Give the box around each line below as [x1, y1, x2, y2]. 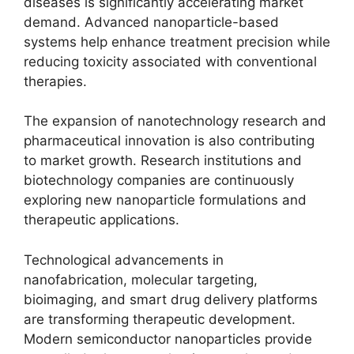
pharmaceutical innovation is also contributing [24, 133, 314, 149]
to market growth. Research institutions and [24, 153, 302, 168]
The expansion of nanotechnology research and [24, 113, 326, 129]
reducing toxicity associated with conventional [24, 53, 317, 70]
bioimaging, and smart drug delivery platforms [24, 291, 318, 307]
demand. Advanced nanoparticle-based [24, 13, 279, 30]
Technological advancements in [24, 251, 224, 268]
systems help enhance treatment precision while [24, 33, 330, 50]
